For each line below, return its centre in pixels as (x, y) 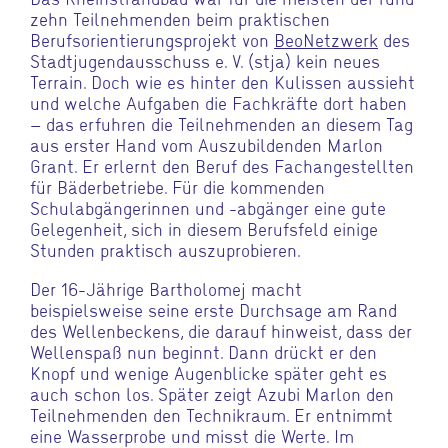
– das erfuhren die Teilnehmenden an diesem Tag (221, 123)
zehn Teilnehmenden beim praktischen (180, 18)
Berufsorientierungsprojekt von (152, 39)
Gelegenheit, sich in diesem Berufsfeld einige (204, 228)
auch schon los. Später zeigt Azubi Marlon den (212, 393)
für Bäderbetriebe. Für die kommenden (177, 186)
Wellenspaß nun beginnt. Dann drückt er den (203, 351)
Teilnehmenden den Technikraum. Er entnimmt (211, 414)
